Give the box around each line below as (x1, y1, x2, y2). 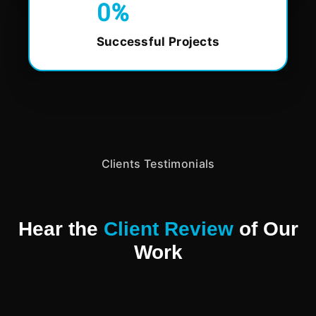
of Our (238, 218, 298, 241)
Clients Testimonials (101, 157, 215, 171)
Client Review (103, 218, 239, 241)
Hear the (18, 218, 104, 241)
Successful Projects (96, 35, 220, 49)
